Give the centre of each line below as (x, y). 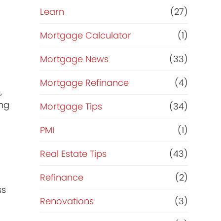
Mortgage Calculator (85, 35)
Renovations (67, 201)
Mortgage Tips (71, 106)
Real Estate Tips (73, 154)
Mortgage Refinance (84, 83)
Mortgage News (74, 59)
